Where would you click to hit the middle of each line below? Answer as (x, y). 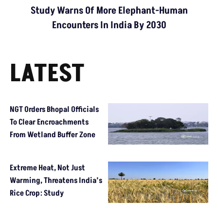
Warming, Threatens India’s (56, 180)
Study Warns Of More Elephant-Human (109, 10)
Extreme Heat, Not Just (47, 168)
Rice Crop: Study (37, 193)
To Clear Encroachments (49, 122)
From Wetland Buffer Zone (53, 135)
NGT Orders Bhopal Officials (54, 109)
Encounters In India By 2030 (109, 25)
